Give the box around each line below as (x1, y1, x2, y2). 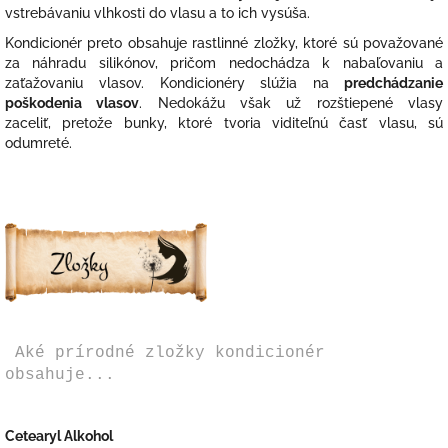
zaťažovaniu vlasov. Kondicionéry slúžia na (5, 75, 330, 92)
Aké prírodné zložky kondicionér (5, 344, 325, 363)
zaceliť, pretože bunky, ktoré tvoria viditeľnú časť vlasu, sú (5, 115, 443, 132)
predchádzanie (344, 75, 444, 92)
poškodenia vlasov (5, 95, 140, 112)
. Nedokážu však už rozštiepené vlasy (139, 95, 444, 112)
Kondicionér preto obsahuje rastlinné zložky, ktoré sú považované (5, 35, 443, 52)
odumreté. (5, 135, 80, 152)
